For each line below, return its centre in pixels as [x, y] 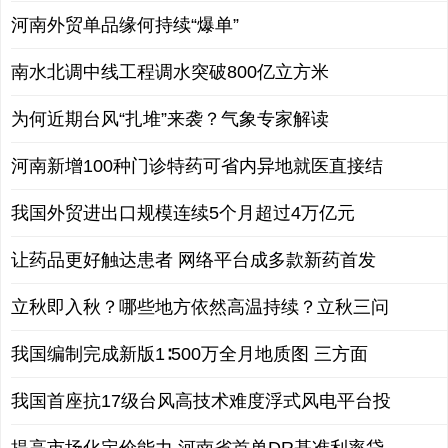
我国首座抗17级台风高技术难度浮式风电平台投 [201, 401]
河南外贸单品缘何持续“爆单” [125, 25]
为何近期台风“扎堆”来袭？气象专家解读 [170, 119]
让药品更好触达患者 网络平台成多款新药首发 [193, 260]
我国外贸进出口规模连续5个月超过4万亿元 [183, 213]
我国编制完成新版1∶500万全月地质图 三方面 [189, 354]
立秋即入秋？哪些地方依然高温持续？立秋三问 [200, 307]
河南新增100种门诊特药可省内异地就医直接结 [197, 166]
